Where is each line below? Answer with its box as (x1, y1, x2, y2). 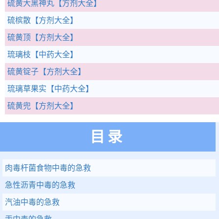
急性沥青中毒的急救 (5, 181, 75, 189)
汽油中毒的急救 (5, 198, 60, 206)
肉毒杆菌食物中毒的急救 (5, 164, 91, 172)
